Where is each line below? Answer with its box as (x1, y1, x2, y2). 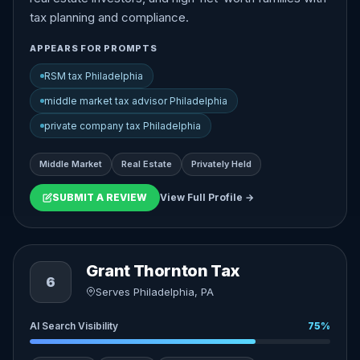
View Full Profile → (160, 191, 254, 203)
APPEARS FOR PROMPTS (30, 43, 157, 54)
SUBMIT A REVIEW (52, 191, 147, 203)
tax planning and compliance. (30, 10, 189, 25)
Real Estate (121, 158, 172, 170)
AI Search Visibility (30, 320, 118, 332)
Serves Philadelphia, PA (96, 285, 214, 298)
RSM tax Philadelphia (44, 70, 143, 82)
